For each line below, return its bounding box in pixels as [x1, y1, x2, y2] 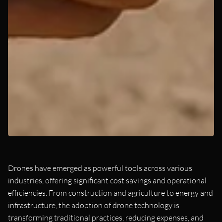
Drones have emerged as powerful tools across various [8, 163, 192, 173]
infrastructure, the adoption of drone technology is [8, 200, 179, 210]
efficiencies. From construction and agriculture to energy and [8, 187, 213, 198]
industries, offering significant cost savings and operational [8, 175, 207, 185]
